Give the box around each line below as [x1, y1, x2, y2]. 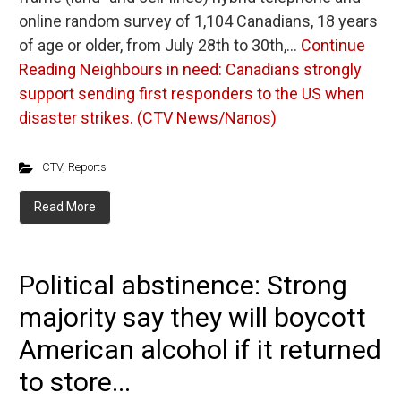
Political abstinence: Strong [19, 269, 347, 301]
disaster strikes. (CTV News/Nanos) [19, 108, 277, 127]
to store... [19, 366, 131, 397]
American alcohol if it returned [19, 334, 381, 365]
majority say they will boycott [19, 302, 366, 333]
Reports [67, 160, 107, 174]
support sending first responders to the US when [19, 84, 364, 103]
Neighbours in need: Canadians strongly [76, 60, 362, 79]
